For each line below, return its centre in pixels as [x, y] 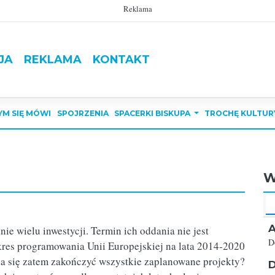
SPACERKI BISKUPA [153, 113]
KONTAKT [121, 60]
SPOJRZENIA [83, 113]
